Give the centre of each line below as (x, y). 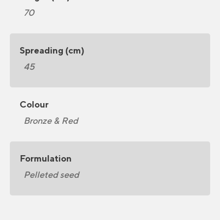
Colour (34, 104)
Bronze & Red (51, 121)
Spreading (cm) (52, 50)
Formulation (46, 158)
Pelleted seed (51, 175)
